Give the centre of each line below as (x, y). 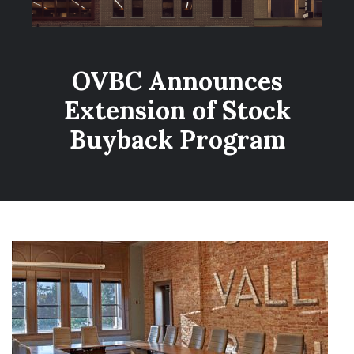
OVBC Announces (177, 81)
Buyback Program (177, 139)
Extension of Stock (177, 110)
